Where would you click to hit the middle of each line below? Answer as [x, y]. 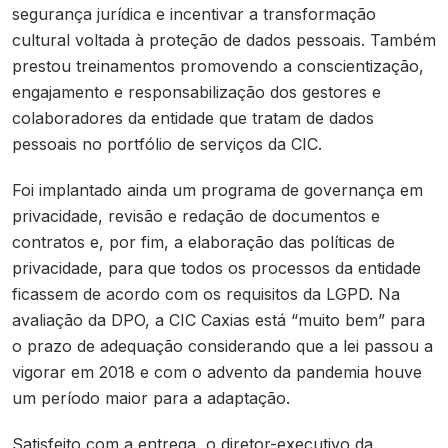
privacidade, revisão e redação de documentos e [196, 216]
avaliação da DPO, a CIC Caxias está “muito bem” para [218, 320]
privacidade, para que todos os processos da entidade [216, 268]
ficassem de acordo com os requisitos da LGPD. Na [206, 294]
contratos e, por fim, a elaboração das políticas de [203, 242]
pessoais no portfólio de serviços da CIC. [169, 144]
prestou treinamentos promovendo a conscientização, [218, 66]
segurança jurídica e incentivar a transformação [194, 14]
